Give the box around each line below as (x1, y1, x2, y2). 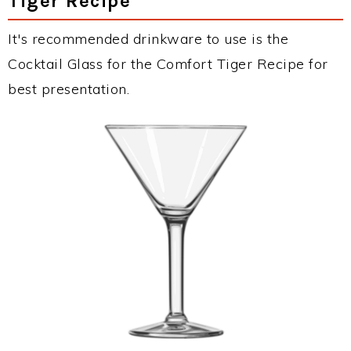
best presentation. (8, 80, 129, 98)
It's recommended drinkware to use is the (8, 30, 288, 48)
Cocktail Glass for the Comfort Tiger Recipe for (8, 55, 328, 73)
